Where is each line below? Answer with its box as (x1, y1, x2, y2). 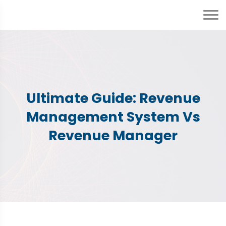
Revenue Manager (48, 126, 178, 145)
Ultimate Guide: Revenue (26, 89, 200, 108)
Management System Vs (26, 107, 200, 127)
